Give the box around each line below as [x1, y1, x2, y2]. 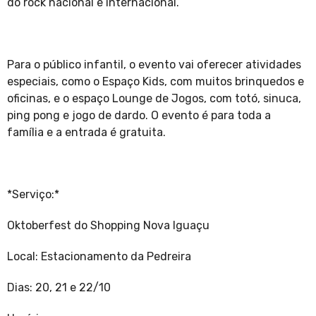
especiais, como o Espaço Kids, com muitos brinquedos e [7, 75, 304, 89]
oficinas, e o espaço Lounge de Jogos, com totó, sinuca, [7, 92, 301, 106]
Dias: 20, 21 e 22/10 [7, 281, 114, 295]
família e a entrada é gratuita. [7, 126, 169, 140]
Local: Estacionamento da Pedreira [7, 250, 194, 264]
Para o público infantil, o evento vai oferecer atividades [7, 58, 301, 72]
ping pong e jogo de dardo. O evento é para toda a [7, 109, 271, 123]
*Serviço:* [7, 188, 62, 202]
